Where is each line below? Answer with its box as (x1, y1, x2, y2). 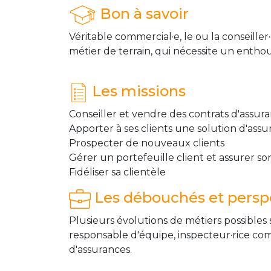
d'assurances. (69, 244, 132, 256)
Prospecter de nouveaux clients (69, 137, 224, 149)
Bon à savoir (96, 5, 189, 23)
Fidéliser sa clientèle (69, 166, 168, 178)
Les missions (88, 82, 186, 100)
